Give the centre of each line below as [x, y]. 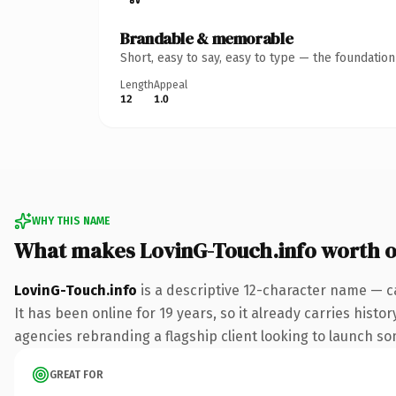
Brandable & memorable [207, 38]
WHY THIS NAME [71, 221]
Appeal [171, 84]
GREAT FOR [76, 374]
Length [137, 84]
